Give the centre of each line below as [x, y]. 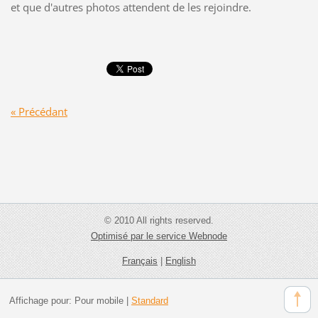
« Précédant [39, 112]
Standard [149, 300]
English [181, 261]
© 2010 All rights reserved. [159, 221]
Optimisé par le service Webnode [159, 236]
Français [140, 261]
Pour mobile [99, 300]
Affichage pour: [42, 300]
